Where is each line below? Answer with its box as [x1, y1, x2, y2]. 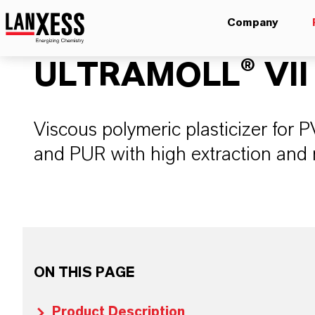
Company [227, 17, 278, 28]
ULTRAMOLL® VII [34, 59, 309, 93]
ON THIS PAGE [34, 266, 134, 280]
